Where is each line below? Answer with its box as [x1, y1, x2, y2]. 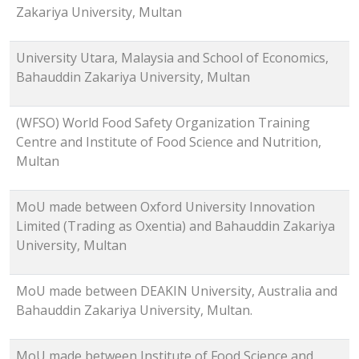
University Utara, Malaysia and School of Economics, [16, 49, 329, 67]
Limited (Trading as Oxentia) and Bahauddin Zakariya [16, 217, 335, 236]
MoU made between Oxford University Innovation [16, 198, 315, 216]
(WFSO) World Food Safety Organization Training [16, 114, 310, 132]
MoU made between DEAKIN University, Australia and [16, 282, 337, 301]
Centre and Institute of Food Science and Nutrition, [16, 133, 321, 151]
